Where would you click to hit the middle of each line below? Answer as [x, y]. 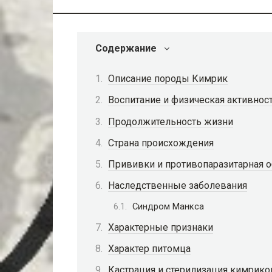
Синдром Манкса [168, 207]
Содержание [126, 48]
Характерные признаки [161, 227]
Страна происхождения [161, 143]
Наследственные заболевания [178, 186]
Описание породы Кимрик [168, 79]
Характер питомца [149, 248]
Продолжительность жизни [171, 121]
